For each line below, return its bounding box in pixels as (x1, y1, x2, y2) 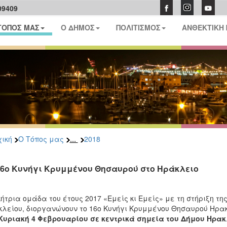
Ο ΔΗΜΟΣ (61, 22, 95, 32)
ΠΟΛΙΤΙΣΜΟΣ (116, 22, 161, 32)
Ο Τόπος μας (18, 134, 64, 144)
